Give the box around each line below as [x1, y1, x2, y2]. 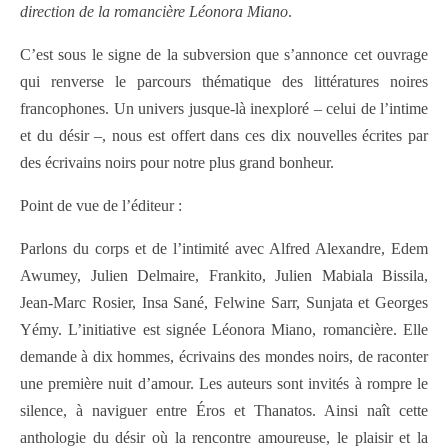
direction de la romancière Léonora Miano [20, 3, 288, 21]
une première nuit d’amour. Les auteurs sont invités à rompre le [20, 375, 428, 393]
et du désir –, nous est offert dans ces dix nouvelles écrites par [20, 127, 428, 145]
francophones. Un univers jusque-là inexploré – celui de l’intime [20, 100, 428, 118]
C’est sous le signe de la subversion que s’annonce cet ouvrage [20, 46, 428, 64]
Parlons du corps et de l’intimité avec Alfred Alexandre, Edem [20, 240, 428, 258]
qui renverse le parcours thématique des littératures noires [20, 73, 428, 91]
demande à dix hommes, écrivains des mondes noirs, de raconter [20, 348, 428, 366]
